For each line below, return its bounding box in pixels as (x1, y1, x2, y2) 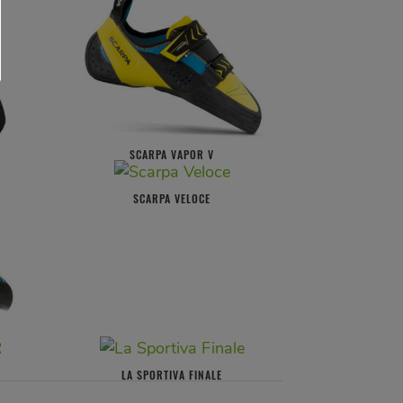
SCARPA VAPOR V (130, 147, 215, 163)
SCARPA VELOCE (133, 191, 211, 207)
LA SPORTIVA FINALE (121, 367, 223, 383)
